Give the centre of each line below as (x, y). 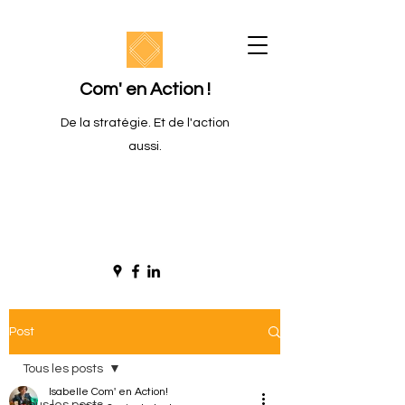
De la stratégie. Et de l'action (145, 123)
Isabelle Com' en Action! (108, 392)
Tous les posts (63, 369)
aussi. (145, 146)
